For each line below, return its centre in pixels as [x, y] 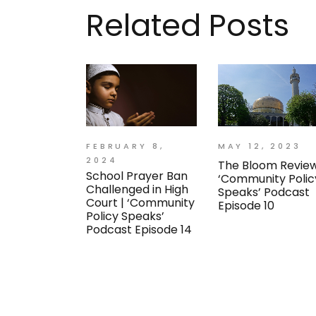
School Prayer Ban [137, 176]
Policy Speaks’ [125, 216]
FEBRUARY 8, [125, 146]
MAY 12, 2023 [259, 146]
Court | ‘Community [140, 202]
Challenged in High [137, 189]
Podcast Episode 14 [139, 229]
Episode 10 [246, 205]
